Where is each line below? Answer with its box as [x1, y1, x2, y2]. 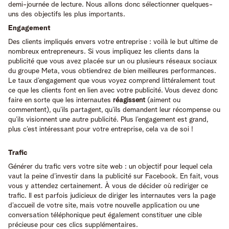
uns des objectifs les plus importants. [8, 10, 125, 18]
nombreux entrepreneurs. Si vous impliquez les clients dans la [8, 48, 199, 55]
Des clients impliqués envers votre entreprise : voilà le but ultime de [8, 38, 218, 45]
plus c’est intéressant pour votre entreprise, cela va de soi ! [8, 125, 193, 133]
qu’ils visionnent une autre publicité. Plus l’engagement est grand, [8, 116, 208, 123]
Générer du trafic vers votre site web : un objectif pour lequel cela [8, 163, 213, 170]
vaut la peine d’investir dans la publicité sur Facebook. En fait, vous [8, 172, 219, 180]
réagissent [113, 96, 145, 104]
